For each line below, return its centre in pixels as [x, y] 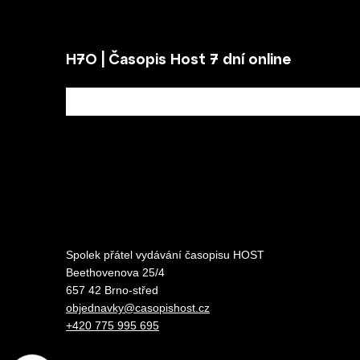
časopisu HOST [225, 255]
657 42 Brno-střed [112, 290]
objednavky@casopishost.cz [138, 308]
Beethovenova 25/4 [115, 272]
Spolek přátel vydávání [125, 255]
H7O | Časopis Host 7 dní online [178, 59]
